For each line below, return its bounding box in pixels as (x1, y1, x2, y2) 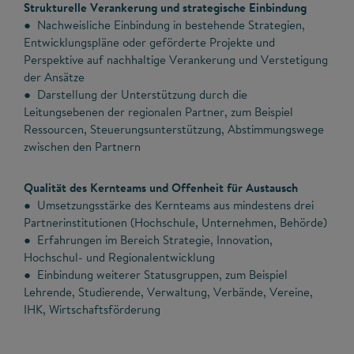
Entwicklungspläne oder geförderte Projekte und (24, 34, 275, 51)
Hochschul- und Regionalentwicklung (24, 249, 215, 266)
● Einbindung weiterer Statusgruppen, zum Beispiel (24, 266, 288, 284)
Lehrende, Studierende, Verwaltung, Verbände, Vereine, (24, 284, 313, 301)
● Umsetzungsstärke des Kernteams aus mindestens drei (24, 197, 314, 214)
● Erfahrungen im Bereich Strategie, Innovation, (24, 232, 273, 249)
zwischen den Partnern (24, 138, 141, 156)
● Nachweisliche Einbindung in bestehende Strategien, (24, 17, 305, 34)
